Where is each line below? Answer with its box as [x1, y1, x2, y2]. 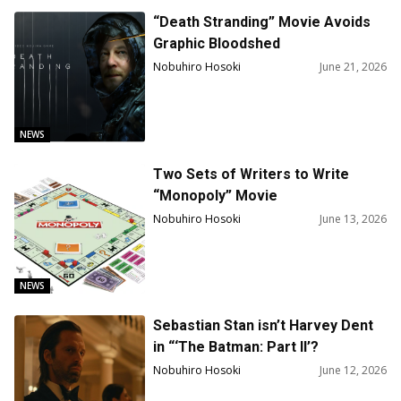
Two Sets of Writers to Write [153, 165, 350, 183]
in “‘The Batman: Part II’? [153, 338, 320, 356]
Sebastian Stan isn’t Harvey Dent [153, 317, 374, 335]
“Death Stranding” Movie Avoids [153, 13, 371, 31]
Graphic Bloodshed [153, 35, 281, 53]
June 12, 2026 [320, 363, 387, 379]
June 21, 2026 [320, 59, 387, 75]
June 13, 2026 [320, 210, 387, 226]
